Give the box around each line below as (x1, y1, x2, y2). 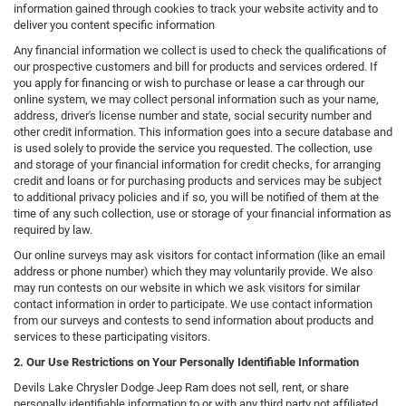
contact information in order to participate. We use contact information (14, 297, 372, 312)
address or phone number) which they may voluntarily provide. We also (14, 265, 372, 279)
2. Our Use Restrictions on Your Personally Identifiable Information (14, 355, 359, 370)
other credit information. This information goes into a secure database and (14, 125, 392, 140)
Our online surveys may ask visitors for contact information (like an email (14, 248, 385, 263)
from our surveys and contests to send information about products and (14, 314, 373, 328)
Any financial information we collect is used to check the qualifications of (14, 43, 387, 58)
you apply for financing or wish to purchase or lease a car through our (14, 76, 364, 91)
